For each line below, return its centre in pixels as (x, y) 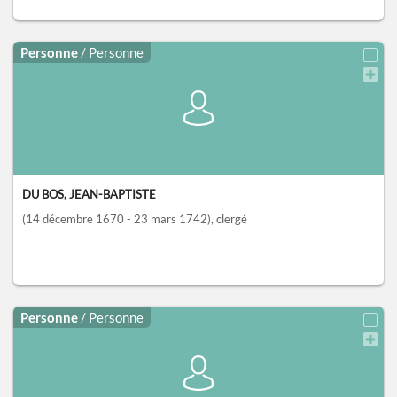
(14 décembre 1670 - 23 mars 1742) (117, 219)
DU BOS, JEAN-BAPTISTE (89, 195)
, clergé (229, 219)
